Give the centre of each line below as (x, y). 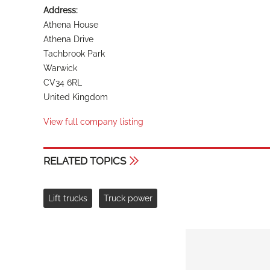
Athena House (71, 24)
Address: (61, 10)
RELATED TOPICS (85, 161)
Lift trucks (68, 199)
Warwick (60, 68)
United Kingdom (76, 97)
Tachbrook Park (74, 53)
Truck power (128, 199)
